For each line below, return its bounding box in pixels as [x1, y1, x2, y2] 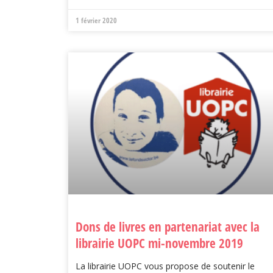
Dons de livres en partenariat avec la [76, 218, 260, 236]
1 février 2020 [76, 15, 117, 26]
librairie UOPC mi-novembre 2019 [76, 235, 243, 252]
